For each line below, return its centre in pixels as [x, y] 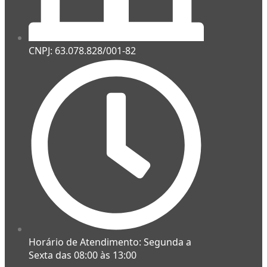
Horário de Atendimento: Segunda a [110, 242]
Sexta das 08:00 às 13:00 [83, 255]
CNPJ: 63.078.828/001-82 [82, 51]
